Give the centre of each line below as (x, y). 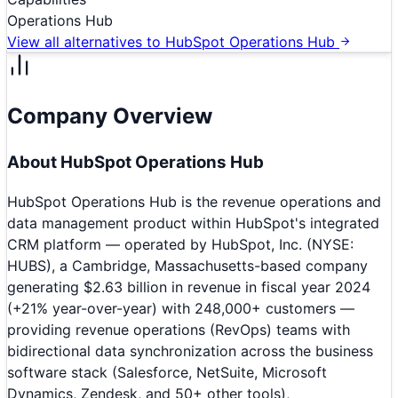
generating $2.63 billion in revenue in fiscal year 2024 (189, 287)
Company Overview (110, 115)
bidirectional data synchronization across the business (190, 351)
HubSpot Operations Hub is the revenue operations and (194, 202)
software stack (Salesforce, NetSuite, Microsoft (167, 373)
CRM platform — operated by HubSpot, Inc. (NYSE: (180, 245)
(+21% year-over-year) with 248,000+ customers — (181, 309)
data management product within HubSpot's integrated (193, 223)
